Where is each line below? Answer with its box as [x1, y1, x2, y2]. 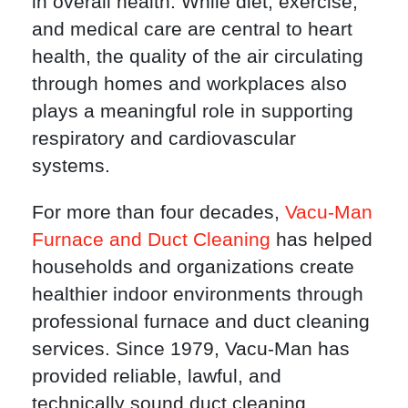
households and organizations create [32, 256, 354, 278]
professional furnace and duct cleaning [32, 311, 370, 332]
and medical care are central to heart [32, 18, 352, 40]
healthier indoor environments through [32, 283, 363, 305]
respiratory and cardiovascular [32, 127, 296, 149]
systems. [32, 155, 110, 177]
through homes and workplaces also [32, 73, 347, 95]
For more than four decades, [32, 201, 285, 223]
